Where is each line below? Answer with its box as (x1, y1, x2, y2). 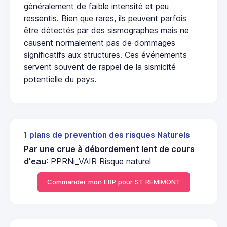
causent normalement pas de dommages (24, 37, 175, 48)
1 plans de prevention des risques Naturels (24, 130, 190, 140)
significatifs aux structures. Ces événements (24, 49, 187, 60)
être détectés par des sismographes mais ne (24, 25, 189, 35)
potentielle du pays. (24, 73, 96, 84)
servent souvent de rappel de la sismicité (24, 61, 176, 72)
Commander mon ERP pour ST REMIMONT (47, 178, 180, 186)
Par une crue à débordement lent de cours (24, 143, 195, 154)
